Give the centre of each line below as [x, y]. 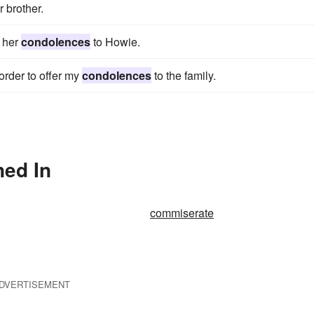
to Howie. [115, 42]
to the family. [184, 75]
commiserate [182, 213]
